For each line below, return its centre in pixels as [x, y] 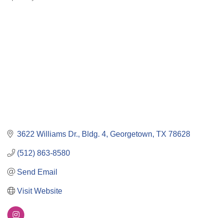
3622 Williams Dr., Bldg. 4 [62, 134]
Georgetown [131, 134]
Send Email [37, 172]
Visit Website [40, 191]
